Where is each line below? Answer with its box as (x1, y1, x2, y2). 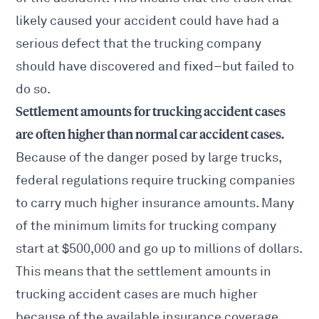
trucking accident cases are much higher (16, 286, 258, 303)
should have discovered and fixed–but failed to (16, 58, 295, 75)
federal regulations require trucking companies (16, 172, 296, 189)
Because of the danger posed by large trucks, (16, 150, 283, 166)
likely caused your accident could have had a (16, 13, 280, 29)
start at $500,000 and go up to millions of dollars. (16, 241, 303, 257)
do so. (16, 81, 51, 98)
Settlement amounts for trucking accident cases (16, 104, 286, 120)
